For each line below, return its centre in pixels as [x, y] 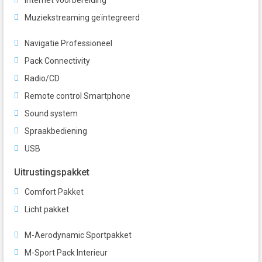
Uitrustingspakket [52, 173]
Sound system [51, 114]
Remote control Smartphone [77, 96]
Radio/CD [42, 79]
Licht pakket [47, 210]
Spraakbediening [56, 131]
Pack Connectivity [57, 61]
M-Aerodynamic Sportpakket [78, 235]
